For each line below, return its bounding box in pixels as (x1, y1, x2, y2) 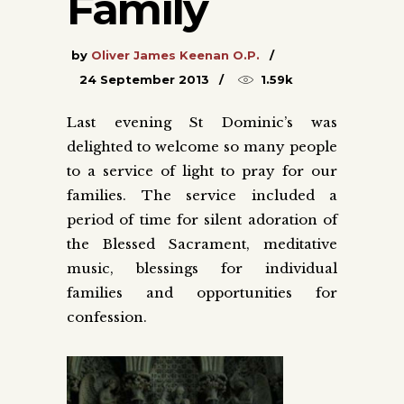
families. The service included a (67, 187, 337, 205)
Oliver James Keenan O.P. (91, 48, 260, 63)
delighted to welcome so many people (67, 138, 337, 156)
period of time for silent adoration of (67, 211, 337, 229)
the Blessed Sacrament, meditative (67, 235, 337, 253)
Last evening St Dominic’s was (67, 114, 337, 132)
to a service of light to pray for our (67, 162, 337, 180)
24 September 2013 (79, 72, 209, 87)
